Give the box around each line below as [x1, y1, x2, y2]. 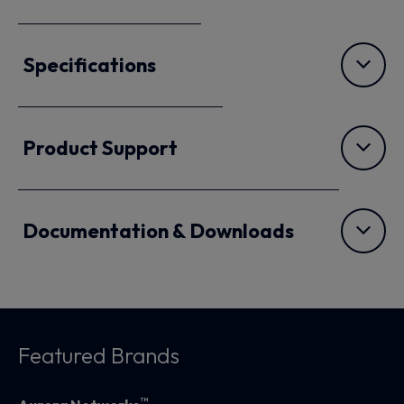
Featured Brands [18, 342, 179, 370]
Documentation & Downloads [23, 218, 294, 244]
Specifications [23, 52, 156, 78]
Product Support [23, 135, 178, 161]
